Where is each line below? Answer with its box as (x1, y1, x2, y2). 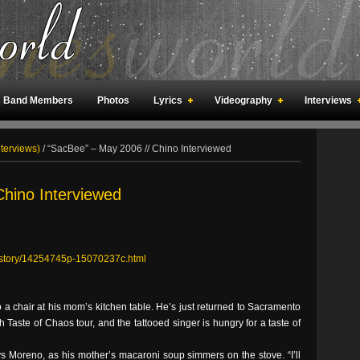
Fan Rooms (78, 135, 130, 146)
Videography (215, 95, 272, 106)
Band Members (3, 95, 73, 106)
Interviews (305, 95, 352, 106)
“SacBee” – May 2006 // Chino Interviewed (45, 143, 231, 154)
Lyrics (153, 95, 182, 106)
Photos (97, 95, 129, 106)
